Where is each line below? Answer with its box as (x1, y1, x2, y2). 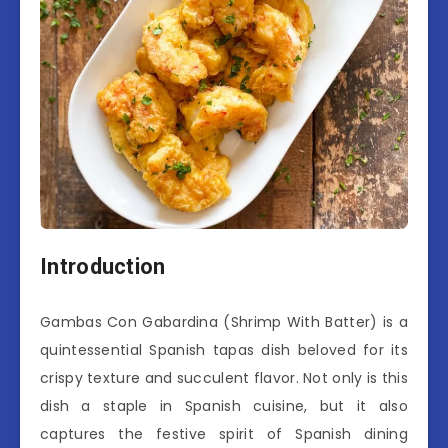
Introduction (40, 254, 166, 280)
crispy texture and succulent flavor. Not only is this (40, 367, 408, 388)
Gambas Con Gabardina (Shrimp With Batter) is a (40, 311, 408, 332)
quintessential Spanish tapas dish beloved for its (40, 339, 408, 360)
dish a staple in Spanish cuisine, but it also (40, 395, 408, 416)
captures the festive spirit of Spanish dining (40, 423, 408, 444)
